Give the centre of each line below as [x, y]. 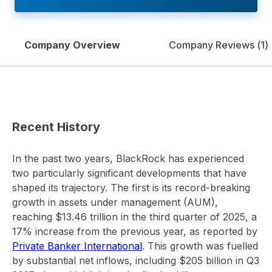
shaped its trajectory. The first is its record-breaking [131, 188]
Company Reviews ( [215, 45]
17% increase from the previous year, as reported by [135, 231]
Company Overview [72, 45]
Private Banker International [77, 246]
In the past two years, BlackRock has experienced [128, 158]
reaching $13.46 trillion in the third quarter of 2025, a [134, 217]
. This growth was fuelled [200, 246]
